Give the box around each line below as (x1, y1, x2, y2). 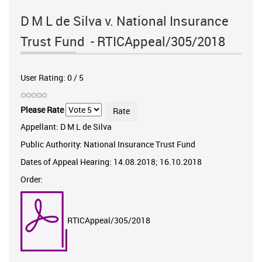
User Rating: (20, 71, 67, 83)
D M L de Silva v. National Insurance (20, 12, 229, 29)
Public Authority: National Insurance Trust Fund (20, 138, 195, 150)
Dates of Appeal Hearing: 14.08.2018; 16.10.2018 (20, 156, 202, 167)
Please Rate (20, 104, 64, 116)
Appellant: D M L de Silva (20, 120, 112, 132)
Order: (20, 173, 43, 185)
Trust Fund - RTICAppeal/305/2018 (20, 32, 225, 50)
